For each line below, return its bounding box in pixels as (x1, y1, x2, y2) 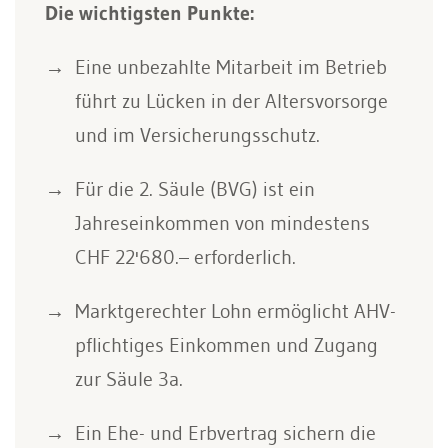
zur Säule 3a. (75, 367, 183, 391)
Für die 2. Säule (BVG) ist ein (75, 177, 315, 201)
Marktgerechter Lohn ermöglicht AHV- (75, 299, 396, 323)
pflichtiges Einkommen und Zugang (75, 333, 378, 357)
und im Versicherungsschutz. (75, 123, 320, 147)
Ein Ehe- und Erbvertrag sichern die (75, 421, 376, 445)
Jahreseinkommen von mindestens (75, 211, 370, 235)
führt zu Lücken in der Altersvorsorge (75, 89, 388, 113)
